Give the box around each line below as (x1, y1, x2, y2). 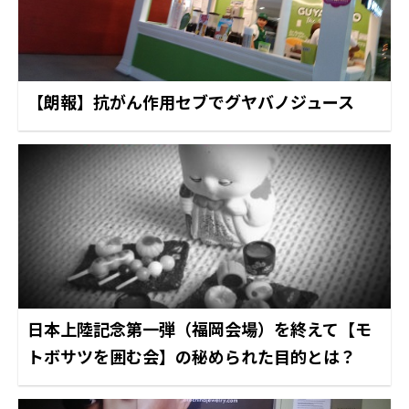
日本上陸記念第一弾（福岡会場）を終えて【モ (27, 316, 372, 341)
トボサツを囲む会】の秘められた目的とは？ (27, 343, 356, 368)
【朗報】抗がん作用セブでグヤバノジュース (27, 89, 354, 113)
